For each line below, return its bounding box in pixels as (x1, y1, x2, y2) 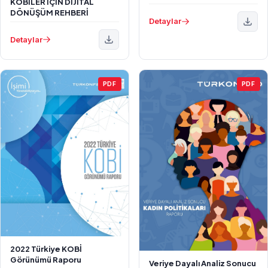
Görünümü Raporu (10, 255, 81, 265)
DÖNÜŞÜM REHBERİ (10, 8, 89, 18)
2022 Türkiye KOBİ (10, 244, 82, 254)
